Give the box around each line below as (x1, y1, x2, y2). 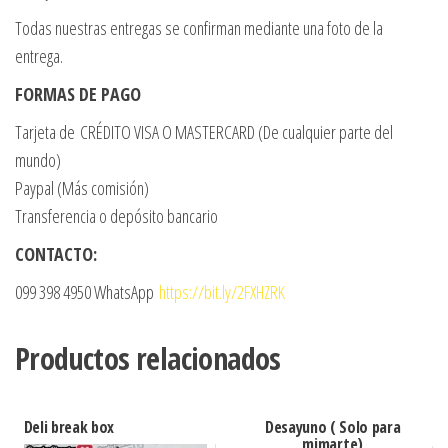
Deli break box (23, 416, 115, 439)
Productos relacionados (15, 338, 281, 380)
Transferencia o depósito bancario (15, 204, 218, 229)
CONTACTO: (15, 242, 97, 267)
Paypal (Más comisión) (15, 176, 149, 201)
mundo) (15, 148, 61, 173)
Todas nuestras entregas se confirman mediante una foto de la (15, 16, 383, 41)
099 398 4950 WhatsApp (15, 280, 159, 305)
